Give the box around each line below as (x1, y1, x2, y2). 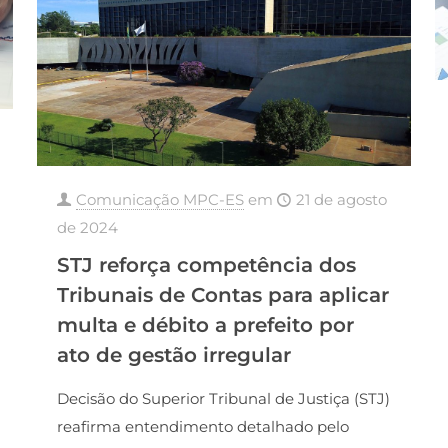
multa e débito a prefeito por (56, 312, 354, 337)
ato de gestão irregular (56, 342, 291, 367)
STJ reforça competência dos (56, 252, 356, 277)
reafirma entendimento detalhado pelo (56, 416, 349, 436)
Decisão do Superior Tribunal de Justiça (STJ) (56, 388, 390, 408)
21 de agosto (295, 189, 387, 209)
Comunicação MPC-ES (75, 189, 244, 209)
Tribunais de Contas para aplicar (56, 282, 389, 307)
